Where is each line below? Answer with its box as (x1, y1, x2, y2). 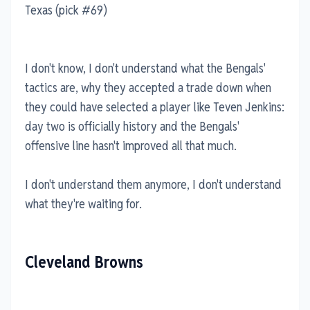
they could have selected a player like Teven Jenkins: (25, 98, 284, 115)
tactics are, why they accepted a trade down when (25, 79, 271, 95)
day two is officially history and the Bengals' (25, 118, 239, 134)
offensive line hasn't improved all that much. (25, 137, 237, 154)
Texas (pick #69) (25, 1, 107, 18)
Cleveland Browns (25, 251, 143, 273)
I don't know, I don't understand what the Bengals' (25, 60, 266, 76)
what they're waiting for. (25, 195, 142, 212)
